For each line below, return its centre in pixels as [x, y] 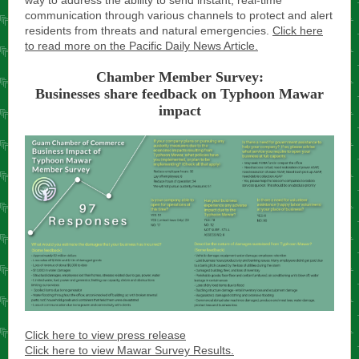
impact [179, 111]
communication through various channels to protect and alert [179, 15]
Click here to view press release [105, 335]
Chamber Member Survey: [179, 77]
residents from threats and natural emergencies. [149, 30]
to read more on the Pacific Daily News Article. [141, 46]
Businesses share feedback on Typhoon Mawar [179, 94]
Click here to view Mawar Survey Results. [129, 350]
